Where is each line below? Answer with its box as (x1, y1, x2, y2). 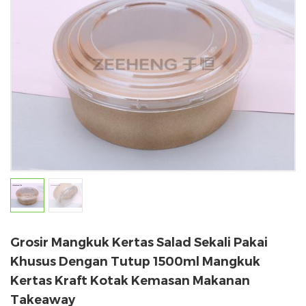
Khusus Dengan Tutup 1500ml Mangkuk (10, 253, 260, 269)
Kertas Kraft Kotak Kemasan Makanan (10, 273, 250, 288)
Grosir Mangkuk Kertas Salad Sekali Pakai (10, 234, 268, 250)
